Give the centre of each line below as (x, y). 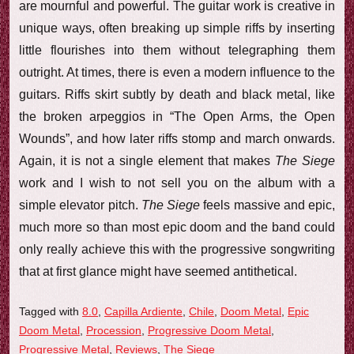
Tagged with (51, 311)
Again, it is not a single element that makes (147, 160)
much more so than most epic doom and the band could (177, 227)
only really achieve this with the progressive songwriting (177, 249)
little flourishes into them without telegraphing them (177, 50)
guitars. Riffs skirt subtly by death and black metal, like (177, 94)
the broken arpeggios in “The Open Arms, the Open (177, 116)
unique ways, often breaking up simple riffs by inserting (177, 28)
